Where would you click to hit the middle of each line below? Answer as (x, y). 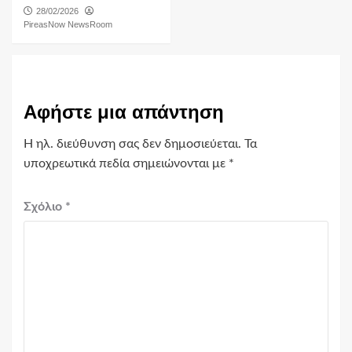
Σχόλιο (44, 207)
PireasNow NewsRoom (68, 25)
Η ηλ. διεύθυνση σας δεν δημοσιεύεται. (132, 144)
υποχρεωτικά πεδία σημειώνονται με (126, 164)
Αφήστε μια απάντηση (124, 112)
